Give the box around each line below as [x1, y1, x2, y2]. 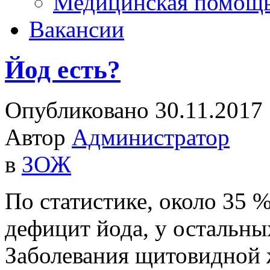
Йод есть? [5, 55, 121, 84]
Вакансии [29, 16, 124, 42]
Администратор [72, 124, 230, 150]
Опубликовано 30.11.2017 [5, 96, 263, 123]
